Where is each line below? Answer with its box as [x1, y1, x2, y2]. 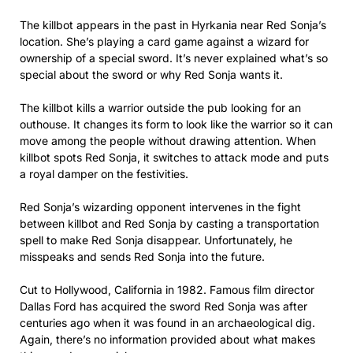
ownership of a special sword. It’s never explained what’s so [20, 50, 328, 65]
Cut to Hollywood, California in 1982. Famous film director [20, 282, 314, 296]
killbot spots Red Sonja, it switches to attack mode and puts [20, 150, 329, 164]
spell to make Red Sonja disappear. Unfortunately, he [20, 232, 292, 247]
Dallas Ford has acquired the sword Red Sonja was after [20, 299, 307, 313]
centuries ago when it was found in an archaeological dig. [20, 315, 315, 329]
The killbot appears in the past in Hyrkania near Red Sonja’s [20, 17, 326, 32]
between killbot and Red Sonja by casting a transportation [20, 216, 319, 230]
